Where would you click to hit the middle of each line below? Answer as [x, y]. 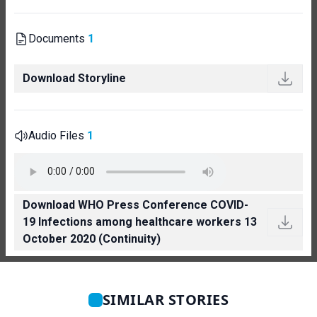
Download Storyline [74, 78]
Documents [58, 38]
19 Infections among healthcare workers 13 [140, 221]
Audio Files [58, 135]
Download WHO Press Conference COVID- [136, 204]
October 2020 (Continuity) [92, 238]
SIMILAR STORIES [166, 299]
